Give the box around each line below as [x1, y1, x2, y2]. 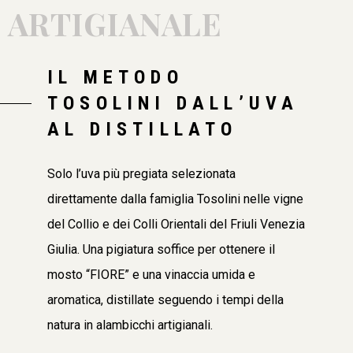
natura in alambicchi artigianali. [47, 317, 213, 333]
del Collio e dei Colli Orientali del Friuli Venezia [47, 216, 305, 232]
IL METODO [47, 65, 184, 88]
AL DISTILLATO [47, 117, 238, 140]
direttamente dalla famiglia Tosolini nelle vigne [47, 191, 303, 206]
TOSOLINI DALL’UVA [47, 91, 299, 114]
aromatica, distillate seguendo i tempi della [47, 292, 284, 307]
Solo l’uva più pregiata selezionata [47, 165, 236, 181]
